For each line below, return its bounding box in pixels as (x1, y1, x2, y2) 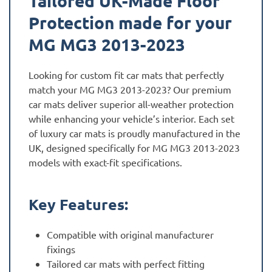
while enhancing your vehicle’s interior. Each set (29, 112, 234, 125)
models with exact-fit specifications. (29, 156, 182, 169)
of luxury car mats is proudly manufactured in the (29, 127, 240, 140)
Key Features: (29, 194, 128, 214)
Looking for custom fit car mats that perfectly (29, 69, 224, 81)
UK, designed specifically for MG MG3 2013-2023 (29, 141, 240, 154)
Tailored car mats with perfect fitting (47, 257, 205, 270)
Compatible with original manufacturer (47, 228, 214, 241)
